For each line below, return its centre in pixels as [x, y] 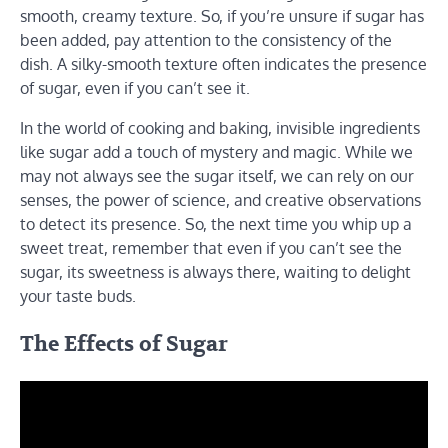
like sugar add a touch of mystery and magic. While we [216, 152]
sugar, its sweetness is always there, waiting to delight [215, 272]
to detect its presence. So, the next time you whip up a [216, 224]
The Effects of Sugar [124, 344]
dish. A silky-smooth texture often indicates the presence [223, 64]
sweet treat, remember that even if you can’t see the [211, 248]
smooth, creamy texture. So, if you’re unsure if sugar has [222, 16]
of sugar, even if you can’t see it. [135, 88]
